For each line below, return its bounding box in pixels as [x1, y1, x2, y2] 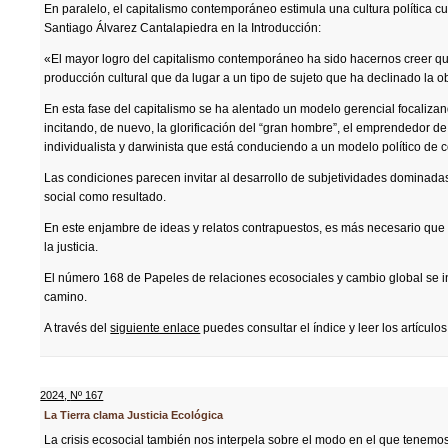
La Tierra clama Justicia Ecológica [44, 409, 224, 421]
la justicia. [44, 240, 99, 254]
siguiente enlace [110, 321, 201, 335]
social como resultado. [44, 190, 167, 204]
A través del [44, 321, 111, 335]
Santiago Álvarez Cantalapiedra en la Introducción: [44, 21, 322, 35]
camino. [44, 290, 88, 304]
